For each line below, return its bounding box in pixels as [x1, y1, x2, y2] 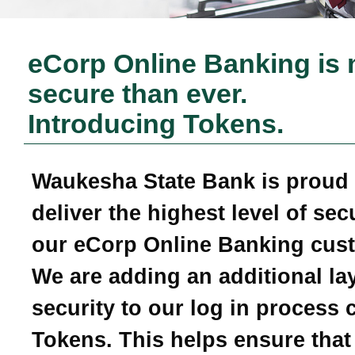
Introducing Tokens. [28, 109, 284, 139]
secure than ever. [28, 79, 247, 109]
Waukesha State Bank [32, 169, 255, 193]
